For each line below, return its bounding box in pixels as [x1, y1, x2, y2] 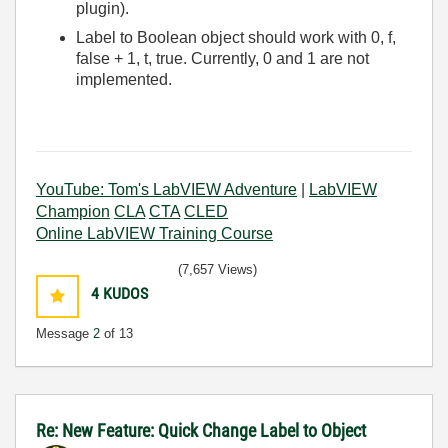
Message [36, 325, 93, 341]
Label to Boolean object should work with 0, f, [76, 29, 396, 47]
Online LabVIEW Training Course [36, 224, 273, 242]
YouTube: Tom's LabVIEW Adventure [36, 180, 297, 198]
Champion [36, 202, 110, 220]
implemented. [76, 71, 172, 89]
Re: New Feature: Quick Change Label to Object [36, 419, 366, 441]
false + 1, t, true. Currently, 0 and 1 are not [76, 50, 369, 68]
